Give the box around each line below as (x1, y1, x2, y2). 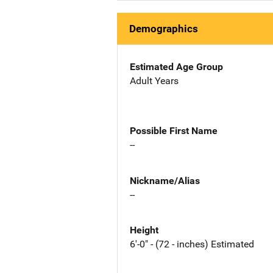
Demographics (129, 23, 198, 35)
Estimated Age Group (130, 61, 223, 73)
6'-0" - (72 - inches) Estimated (130, 238, 254, 250)
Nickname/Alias (130, 174, 200, 186)
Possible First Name (130, 124, 218, 136)
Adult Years (130, 75, 179, 87)
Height (130, 224, 158, 236)
